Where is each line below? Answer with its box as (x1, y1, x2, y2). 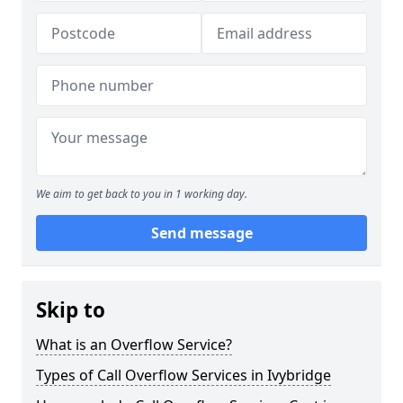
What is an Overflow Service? (36, 335, 232, 354)
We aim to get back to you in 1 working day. (36, 186, 247, 201)
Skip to (36, 296, 105, 324)
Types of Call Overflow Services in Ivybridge (36, 365, 331, 385)
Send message (150, 223, 253, 243)
